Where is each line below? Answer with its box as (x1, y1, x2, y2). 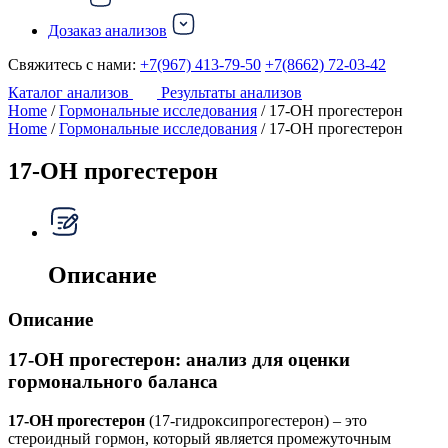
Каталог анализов (8, 84, 129, 101)
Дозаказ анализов (48, 22, 167, 39)
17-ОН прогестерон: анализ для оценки (8, 349, 350, 371)
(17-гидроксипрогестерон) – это (145, 412, 367, 430)
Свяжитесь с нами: (8, 56, 136, 73)
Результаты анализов (161, 84, 302, 101)
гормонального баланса (8, 371, 218, 393)
